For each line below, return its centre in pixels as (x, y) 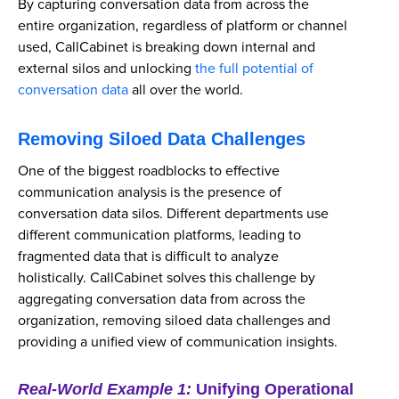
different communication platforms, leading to (159, 235)
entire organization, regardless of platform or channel (183, 26)
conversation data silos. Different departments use (173, 214)
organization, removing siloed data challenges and (174, 321)
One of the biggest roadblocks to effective (149, 171)
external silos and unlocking (105, 69)
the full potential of (252, 69)
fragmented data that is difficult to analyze (148, 256)
